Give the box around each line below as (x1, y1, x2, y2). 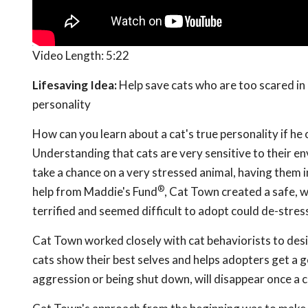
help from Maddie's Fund (32, 184, 157, 199)
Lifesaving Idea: (32, 78, 117, 93)
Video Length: (32, 48, 106, 63)
